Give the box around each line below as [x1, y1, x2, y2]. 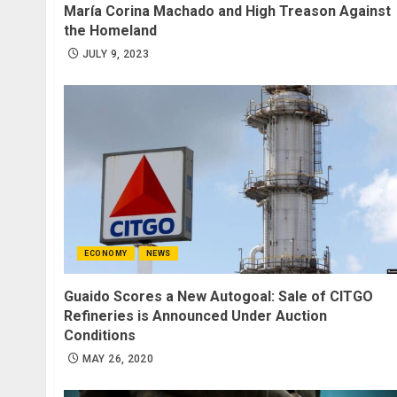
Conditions [64, 327, 136, 345]
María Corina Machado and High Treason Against [64, 2, 391, 19]
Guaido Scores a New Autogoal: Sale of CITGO [64, 288, 373, 306]
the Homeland [64, 21, 157, 39]
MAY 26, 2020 [82, 353, 154, 366]
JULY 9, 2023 [82, 47, 150, 60]
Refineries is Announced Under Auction [64, 307, 327, 325]
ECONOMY [84, 249, 128, 259]
